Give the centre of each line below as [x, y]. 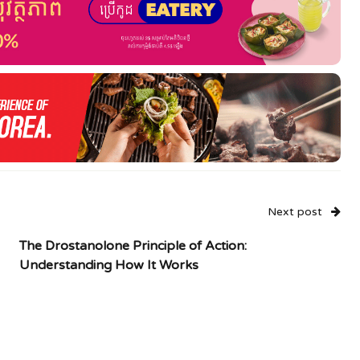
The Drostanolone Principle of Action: [133, 246]
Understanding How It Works [109, 266]
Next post [295, 212]
